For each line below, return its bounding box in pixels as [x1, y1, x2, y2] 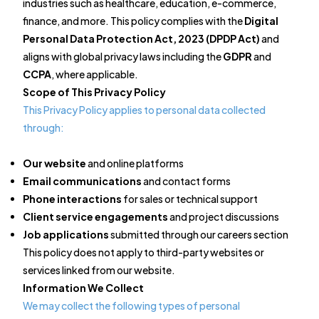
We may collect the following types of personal [23, 299, 240, 312]
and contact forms [142, 174, 231, 187]
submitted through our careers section [109, 228, 288, 241]
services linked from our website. [23, 263, 175, 276]
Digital [244, 14, 278, 27]
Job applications [23, 228, 109, 241]
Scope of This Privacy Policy [23, 85, 166, 98]
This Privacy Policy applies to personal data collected [23, 103, 266, 116]
